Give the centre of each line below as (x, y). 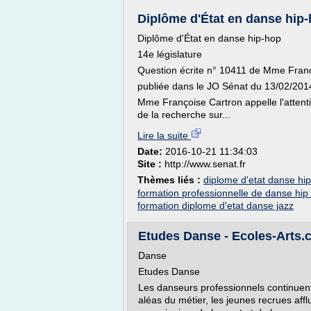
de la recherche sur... (184, 115)
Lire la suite (164, 135)
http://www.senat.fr (205, 164)
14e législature (170, 54)
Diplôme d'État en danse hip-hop (209, 38)
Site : (151, 164)
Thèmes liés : (170, 180)
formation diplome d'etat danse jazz (216, 205)
